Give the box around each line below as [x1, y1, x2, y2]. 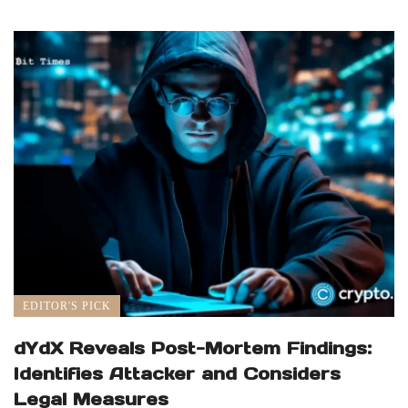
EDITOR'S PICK [23, 299, 111, 312]
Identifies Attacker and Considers [14, 362, 341, 384]
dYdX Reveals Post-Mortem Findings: [14, 336, 372, 359]
